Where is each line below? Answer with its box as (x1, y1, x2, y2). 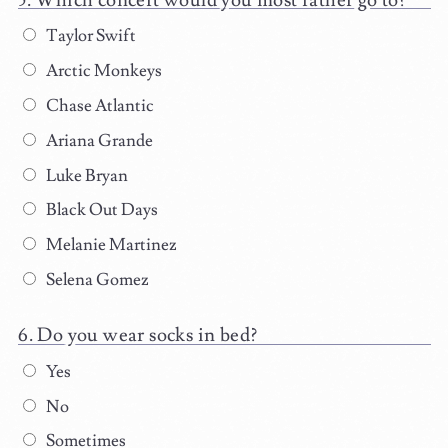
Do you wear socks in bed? (37, 323, 258, 348)
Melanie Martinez (42, 234, 177, 257)
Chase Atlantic (42, 94, 154, 117)
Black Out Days (42, 199, 158, 222)
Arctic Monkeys (42, 60, 162, 83)
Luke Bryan (42, 164, 128, 187)
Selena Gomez (42, 269, 149, 292)
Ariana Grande (42, 129, 153, 152)
